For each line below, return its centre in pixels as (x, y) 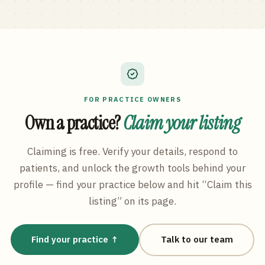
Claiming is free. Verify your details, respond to (132, 151)
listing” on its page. (132, 201)
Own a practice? (74, 123)
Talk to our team (197, 239)
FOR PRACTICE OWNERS (132, 99)
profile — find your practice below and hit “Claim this (132, 184)
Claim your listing (182, 123)
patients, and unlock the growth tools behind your (132, 168)
